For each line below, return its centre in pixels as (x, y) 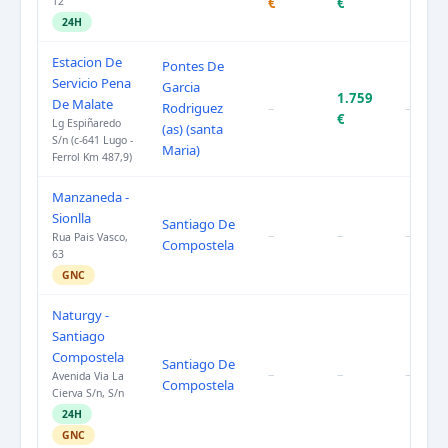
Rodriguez (192, 108)
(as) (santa (192, 129)
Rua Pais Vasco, (90, 237)
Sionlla (71, 218)
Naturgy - (80, 315)
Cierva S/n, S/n (88, 393)
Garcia (181, 87)
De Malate (82, 104)
